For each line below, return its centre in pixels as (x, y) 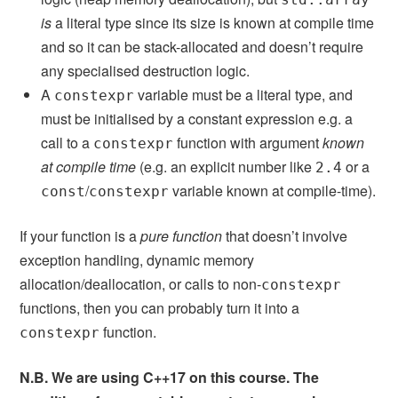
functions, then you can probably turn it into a (160, 307)
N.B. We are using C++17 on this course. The (170, 377)
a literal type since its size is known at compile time (213, 22)
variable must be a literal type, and (244, 94)
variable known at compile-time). (273, 190)
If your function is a (80, 235)
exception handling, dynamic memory (137, 259)
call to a (68, 142)
